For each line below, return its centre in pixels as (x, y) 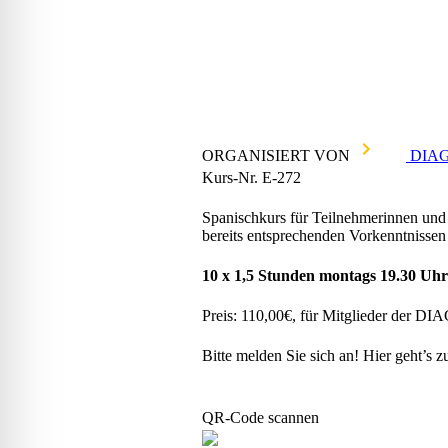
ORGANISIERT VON (276, 155)
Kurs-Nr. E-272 (251, 178)
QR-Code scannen (260, 418)
